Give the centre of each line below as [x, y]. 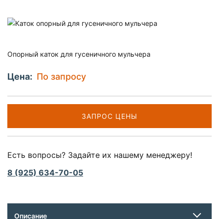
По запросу [61, 76]
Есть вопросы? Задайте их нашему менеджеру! [100, 155]
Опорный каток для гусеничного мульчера [79, 54]
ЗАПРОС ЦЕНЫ [109, 116]
